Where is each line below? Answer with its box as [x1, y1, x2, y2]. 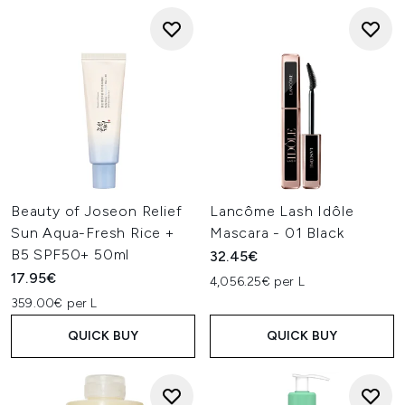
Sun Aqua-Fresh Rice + [11, 224, 174, 241]
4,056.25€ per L [210, 274, 305, 289]
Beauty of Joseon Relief [11, 202, 183, 220]
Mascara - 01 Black [210, 224, 344, 241]
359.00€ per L [11, 296, 98, 311]
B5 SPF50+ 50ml [11, 246, 130, 263]
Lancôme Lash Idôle [210, 202, 354, 220]
